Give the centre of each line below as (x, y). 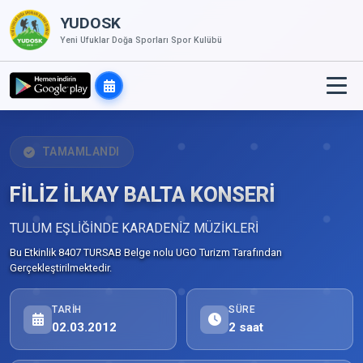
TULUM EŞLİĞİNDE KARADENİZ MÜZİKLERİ (134, 228)
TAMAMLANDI (81, 152)
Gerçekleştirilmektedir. (61, 268)
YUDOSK (90, 23)
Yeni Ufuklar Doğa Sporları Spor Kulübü (141, 40)
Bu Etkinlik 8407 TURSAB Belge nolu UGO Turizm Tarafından (146, 252)
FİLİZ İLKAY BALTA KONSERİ (143, 194)
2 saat (246, 328)
